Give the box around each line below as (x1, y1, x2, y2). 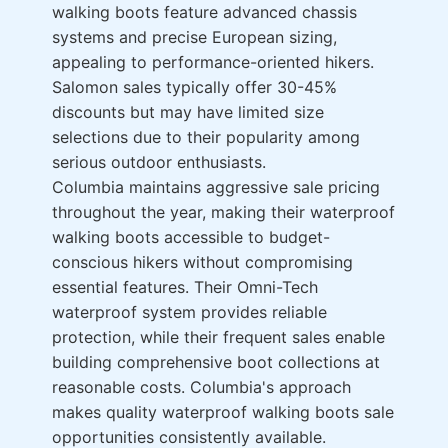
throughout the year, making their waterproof (52, 202, 395, 223)
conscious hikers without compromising (52, 252, 353, 273)
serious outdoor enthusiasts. (52, 152, 266, 173)
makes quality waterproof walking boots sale (52, 402, 394, 423)
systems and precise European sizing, (52, 27, 337, 48)
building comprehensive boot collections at (52, 352, 380, 373)
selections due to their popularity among (52, 127, 360, 148)
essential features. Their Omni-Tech (52, 277, 318, 298)
